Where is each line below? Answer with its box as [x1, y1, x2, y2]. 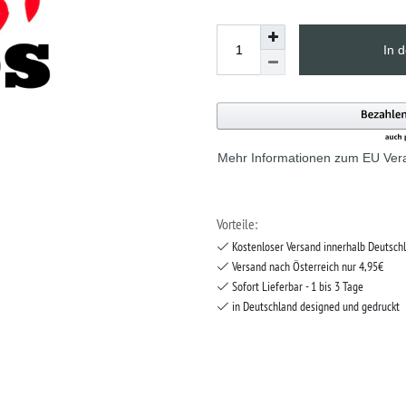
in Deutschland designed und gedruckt [229, 298, 400, 315]
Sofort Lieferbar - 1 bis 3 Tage [229, 278, 363, 295]
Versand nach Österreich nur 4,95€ [229, 258, 383, 275]
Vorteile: [217, 215, 257, 234]
